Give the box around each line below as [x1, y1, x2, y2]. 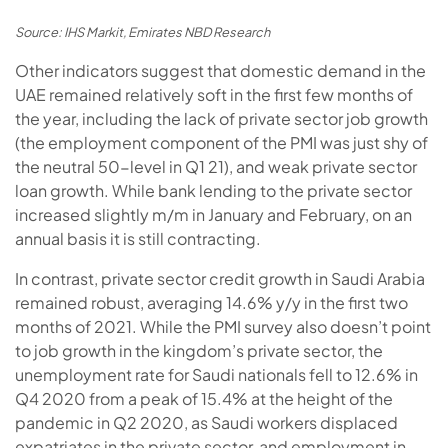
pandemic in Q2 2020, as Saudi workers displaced [15, 411, 398, 433]
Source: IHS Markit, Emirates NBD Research [15, 23, 270, 40]
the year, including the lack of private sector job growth [15, 107, 428, 129]
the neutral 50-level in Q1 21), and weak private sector [15, 155, 417, 177]
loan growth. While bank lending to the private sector [15, 179, 412, 201]
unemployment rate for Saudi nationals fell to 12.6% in [15, 363, 418, 385]
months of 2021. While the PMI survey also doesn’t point [15, 315, 431, 337]
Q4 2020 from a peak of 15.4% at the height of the [15, 387, 393, 409]
